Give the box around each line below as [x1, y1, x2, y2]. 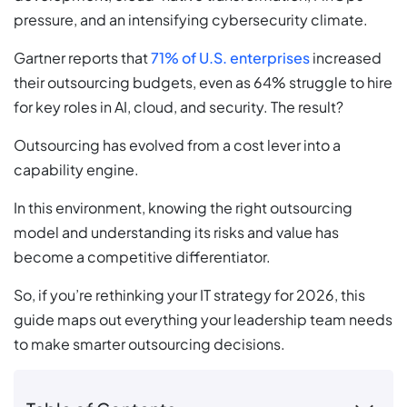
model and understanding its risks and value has [14, 223, 339, 242]
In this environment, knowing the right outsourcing [14, 198, 352, 217]
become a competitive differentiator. [14, 247, 271, 266]
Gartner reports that [14, 48, 151, 67]
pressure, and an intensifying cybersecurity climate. [14, 10, 368, 29]
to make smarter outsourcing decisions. [14, 334, 285, 353]
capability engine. [14, 160, 139, 179]
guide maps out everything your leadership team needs [14, 310, 392, 329]
